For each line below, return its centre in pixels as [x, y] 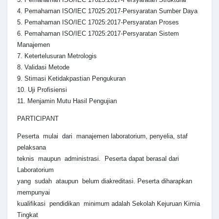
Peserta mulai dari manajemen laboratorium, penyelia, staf [102, 136]
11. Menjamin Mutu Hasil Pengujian [67, 101]
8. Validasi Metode [43, 67]
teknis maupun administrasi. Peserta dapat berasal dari [98, 159]
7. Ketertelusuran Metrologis [57, 56]
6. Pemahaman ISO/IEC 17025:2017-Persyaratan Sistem [98, 34]
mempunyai [33, 193]
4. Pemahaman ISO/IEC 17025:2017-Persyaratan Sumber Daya [107, 11]
